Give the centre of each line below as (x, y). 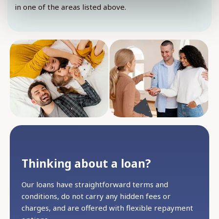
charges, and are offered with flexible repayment (107, 208)
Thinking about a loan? (86, 164)
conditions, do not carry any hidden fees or (96, 196)
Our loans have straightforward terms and (95, 185)
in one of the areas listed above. (70, 7)
